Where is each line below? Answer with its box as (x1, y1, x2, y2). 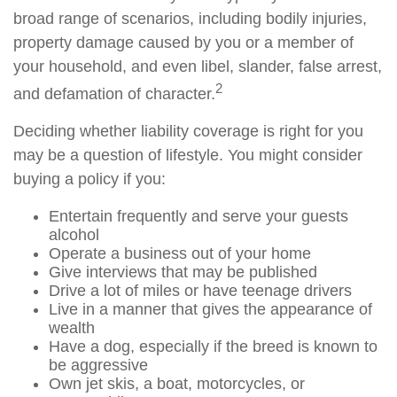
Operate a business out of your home (49, 245, 311, 262)
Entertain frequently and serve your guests (49, 207, 348, 225)
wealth (49, 319, 95, 337)
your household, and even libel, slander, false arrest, (13, 58, 382, 75)
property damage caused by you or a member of (13, 34, 354, 51)
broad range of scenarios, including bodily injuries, (13, 10, 367, 27)
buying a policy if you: (13, 170, 166, 188)
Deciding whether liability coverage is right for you (13, 122, 363, 140)
